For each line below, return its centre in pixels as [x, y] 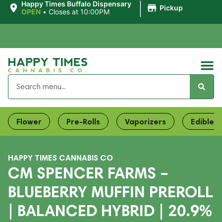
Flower [29, 121]
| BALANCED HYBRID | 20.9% [110, 210]
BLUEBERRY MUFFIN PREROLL [111, 192]
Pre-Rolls [83, 121]
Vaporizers [145, 121]
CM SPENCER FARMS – [88, 173]
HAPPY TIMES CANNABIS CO [60, 158]
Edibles [204, 121]
